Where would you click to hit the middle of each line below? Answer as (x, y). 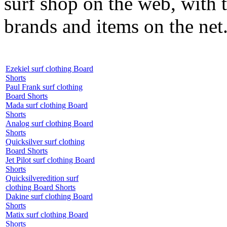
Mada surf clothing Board (47, 105)
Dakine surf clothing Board (49, 196)
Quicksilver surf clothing (45, 141)
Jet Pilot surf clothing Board (50, 160)
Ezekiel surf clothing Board (49, 68)
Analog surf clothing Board (49, 123)
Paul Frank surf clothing (44, 87)
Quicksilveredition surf (42, 178)
